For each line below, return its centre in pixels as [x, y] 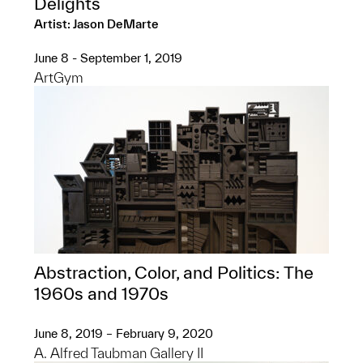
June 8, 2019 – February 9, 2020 [124, 333]
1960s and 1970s [101, 293]
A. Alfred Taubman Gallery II [119, 353]
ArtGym [59, 77]
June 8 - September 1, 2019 [108, 58]
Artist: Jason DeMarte [96, 24]
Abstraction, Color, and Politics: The [174, 272]
